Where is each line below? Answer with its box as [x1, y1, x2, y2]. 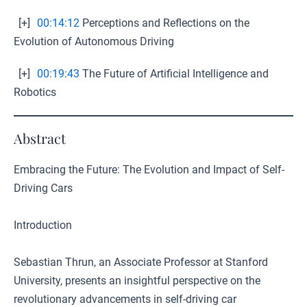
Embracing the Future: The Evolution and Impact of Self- [14, 163, 284, 176]
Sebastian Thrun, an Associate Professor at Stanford [14, 256, 268, 269]
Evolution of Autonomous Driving [14, 35, 174, 48]
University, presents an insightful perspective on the [14, 274, 260, 287]
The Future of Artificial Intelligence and [79, 67, 269, 80]
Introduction [14, 219, 72, 232]
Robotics [14, 86, 56, 99]
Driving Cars [14, 182, 73, 195]
